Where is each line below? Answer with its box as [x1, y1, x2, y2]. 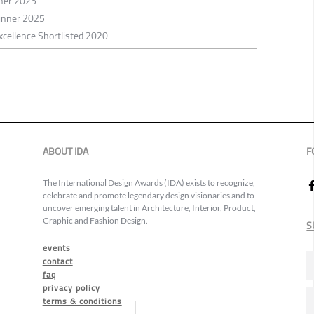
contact [42, 253, 73, 270]
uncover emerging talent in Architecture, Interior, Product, [42, 203, 256, 214]
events [42, 240, 71, 257]
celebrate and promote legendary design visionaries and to [42, 190, 254, 201]
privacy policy [42, 280, 100, 296]
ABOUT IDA [42, 142, 88, 161]
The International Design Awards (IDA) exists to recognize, [42, 177, 255, 189]
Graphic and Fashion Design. [42, 215, 148, 226]
